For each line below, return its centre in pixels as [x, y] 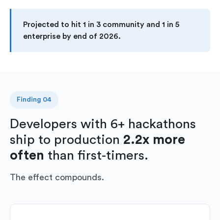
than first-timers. [96, 155]
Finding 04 [34, 99]
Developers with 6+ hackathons [103, 124]
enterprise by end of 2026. [72, 36]
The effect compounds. [57, 177]
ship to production [67, 139]
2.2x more [154, 139]
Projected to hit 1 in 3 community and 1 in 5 [101, 24]
